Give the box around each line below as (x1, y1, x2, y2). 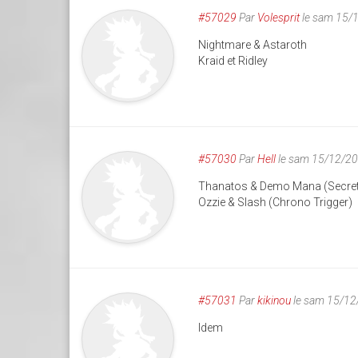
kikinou (257, 294, 292, 308)
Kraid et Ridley (198, 54, 268, 67)
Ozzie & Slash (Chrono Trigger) (198, 195, 353, 209)
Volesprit (257, 10, 300, 24)
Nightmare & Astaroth (198, 38, 308, 51)
